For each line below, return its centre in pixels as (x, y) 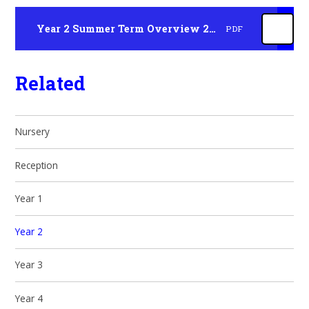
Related (51, 83)
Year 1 (29, 198)
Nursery (33, 132)
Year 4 (29, 298)
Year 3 (29, 265)
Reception (37, 165)
